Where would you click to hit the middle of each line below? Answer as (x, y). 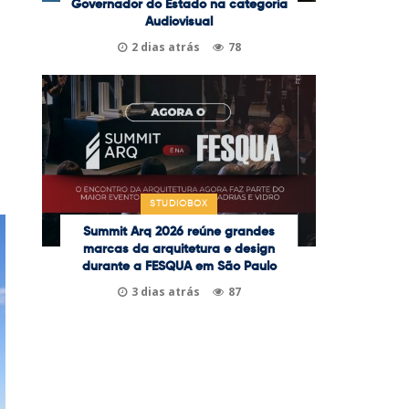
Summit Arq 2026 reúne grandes (179, 231)
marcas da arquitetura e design (179, 249)
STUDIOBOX (179, 203)
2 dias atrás (165, 47)
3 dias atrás (165, 291)
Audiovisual (179, 22)
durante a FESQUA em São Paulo (179, 266)
